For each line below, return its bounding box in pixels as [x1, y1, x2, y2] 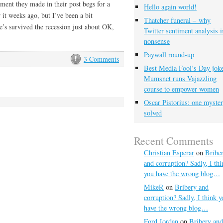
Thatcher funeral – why [144, 15, 211, 25]
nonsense [144, 36, 170, 46]
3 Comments [84, 54, 119, 64]
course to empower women [144, 84, 219, 94]
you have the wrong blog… [144, 169, 220, 178]
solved [144, 108, 162, 117]
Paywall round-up [144, 50, 194, 59]
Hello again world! [144, 2, 197, 11]
